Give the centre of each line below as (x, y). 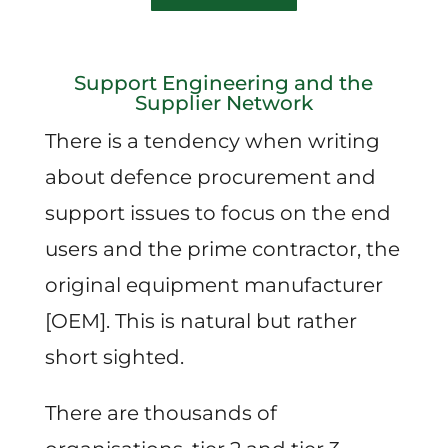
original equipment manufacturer (213, 284)
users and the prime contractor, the (222, 248)
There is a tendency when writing (212, 140)
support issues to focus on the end (217, 212)
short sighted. (114, 356)
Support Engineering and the (224, 82)
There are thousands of (160, 412)
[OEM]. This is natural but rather (200, 320)
